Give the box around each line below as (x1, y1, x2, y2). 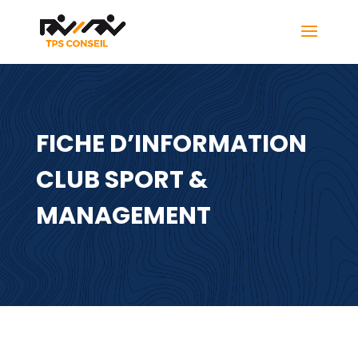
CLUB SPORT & (35, 163, 208, 197)
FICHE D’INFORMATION (35, 127, 307, 161)
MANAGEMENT (35, 199, 211, 233)
